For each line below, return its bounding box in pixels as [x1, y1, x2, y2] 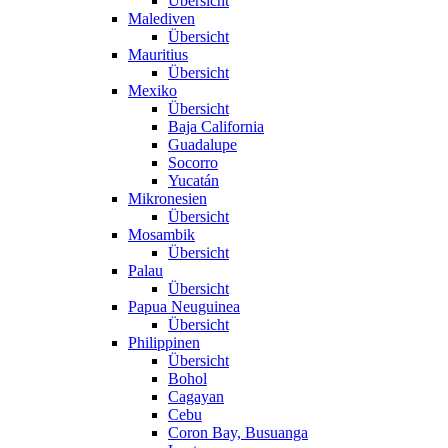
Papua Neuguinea [128, 297, 240, 315]
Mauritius [128, 45, 188, 63]
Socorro [168, 153, 218, 171]
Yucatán [168, 171, 219, 189]
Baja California [168, 117, 264, 135]
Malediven [128, 9, 195, 27]
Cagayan [168, 387, 224, 405]
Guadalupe [168, 135, 237, 153]
